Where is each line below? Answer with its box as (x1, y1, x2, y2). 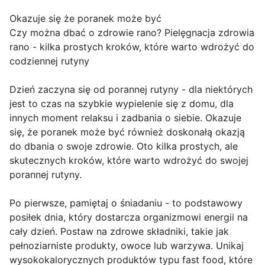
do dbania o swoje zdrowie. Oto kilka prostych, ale (9, 140, 238, 153)
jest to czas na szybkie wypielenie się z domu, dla (9, 98, 234, 110)
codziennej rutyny (9, 55, 89, 67)
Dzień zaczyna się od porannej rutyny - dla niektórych (9, 83, 253, 96)
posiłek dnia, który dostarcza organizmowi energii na (9, 211, 248, 224)
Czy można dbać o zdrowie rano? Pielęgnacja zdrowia (9, 27, 254, 39)
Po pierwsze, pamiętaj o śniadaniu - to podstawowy (9, 197, 243, 209)
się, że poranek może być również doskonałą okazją (9, 126, 245, 138)
